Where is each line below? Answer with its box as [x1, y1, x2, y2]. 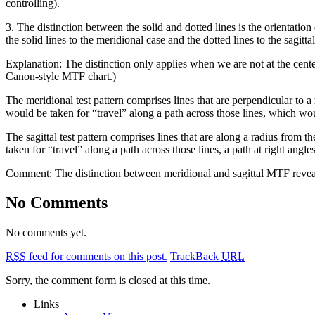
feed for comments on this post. [26, 250, 167, 263]
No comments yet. [6, 226, 86, 239]
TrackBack [170, 250, 221, 263]
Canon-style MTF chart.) [6, 70, 116, 82]
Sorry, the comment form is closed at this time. [6, 274, 210, 287]
